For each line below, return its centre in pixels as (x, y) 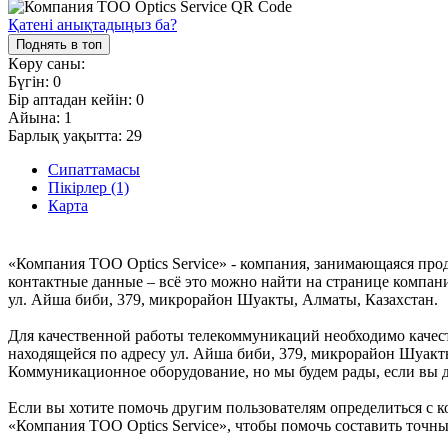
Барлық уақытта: (67, 135)
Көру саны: (46, 63)
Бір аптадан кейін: (72, 99)
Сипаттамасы (94, 169)
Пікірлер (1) (88, 187)
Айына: (36, 117)
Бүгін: (30, 81)
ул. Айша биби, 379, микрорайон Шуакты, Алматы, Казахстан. (223, 299)
